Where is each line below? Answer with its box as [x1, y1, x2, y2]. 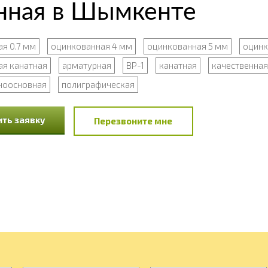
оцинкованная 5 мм [147, 41, 228, 51]
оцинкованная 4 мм [50, 41, 132, 51]
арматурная [62, 60, 111, 71]
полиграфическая [61, 79, 135, 90]
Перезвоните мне [94, 115, 172, 126]
